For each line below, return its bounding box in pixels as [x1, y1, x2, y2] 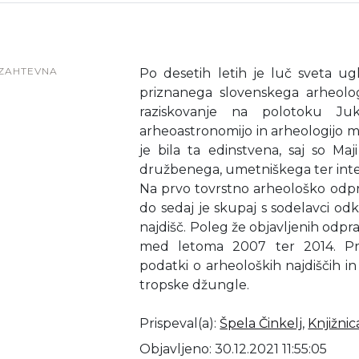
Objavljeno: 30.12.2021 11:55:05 [139, 341, 328, 357]
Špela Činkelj [220, 316, 303, 331]
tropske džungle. [139, 277, 250, 292]
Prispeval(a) [139, 316, 215, 331]
